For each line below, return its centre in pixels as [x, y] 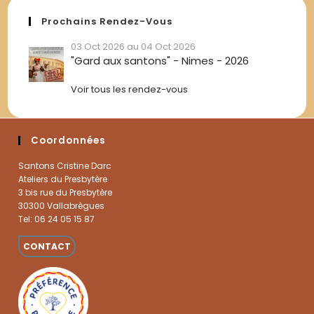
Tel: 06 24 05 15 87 [57, 219]
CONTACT [47, 246]
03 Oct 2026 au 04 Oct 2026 [134, 46]
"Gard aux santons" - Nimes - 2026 [160, 60]
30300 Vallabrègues [62, 205]
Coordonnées [69, 140]
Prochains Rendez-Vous [107, 21]
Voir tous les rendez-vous [130, 89]
